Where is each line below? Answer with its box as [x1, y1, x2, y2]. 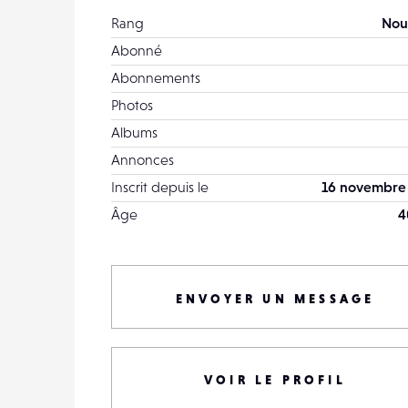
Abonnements [111, 69, 200, 86]
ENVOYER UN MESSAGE [175, 291, 375, 306]
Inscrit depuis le [111, 178, 209, 195]
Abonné [111, 42, 162, 58]
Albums [111, 124, 158, 140]
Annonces [111, 151, 174, 168]
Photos [111, 97, 153, 113]
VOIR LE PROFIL [204, 372, 346, 387]
